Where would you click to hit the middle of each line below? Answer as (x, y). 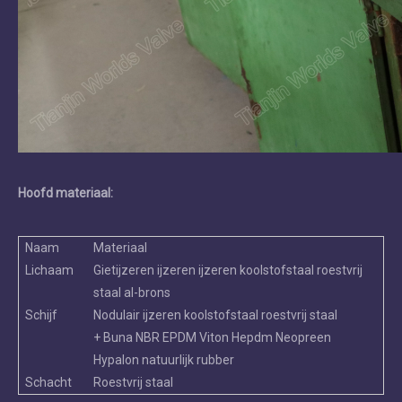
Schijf (41, 315)
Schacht (48, 383)
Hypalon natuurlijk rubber (164, 360)
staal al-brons (132, 293)
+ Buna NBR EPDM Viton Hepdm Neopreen (212, 338)
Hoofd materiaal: (66, 193)
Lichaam (49, 271)
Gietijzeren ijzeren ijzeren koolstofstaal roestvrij (228, 271)
